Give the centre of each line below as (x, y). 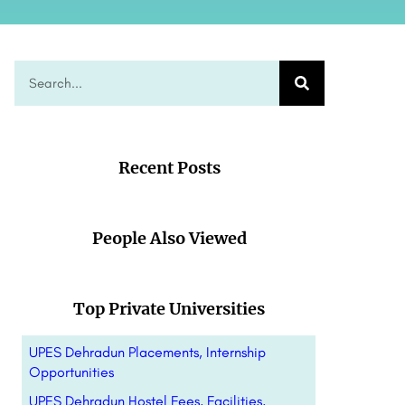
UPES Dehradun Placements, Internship (147, 352)
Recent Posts (169, 168)
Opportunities (71, 372)
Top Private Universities (170, 309)
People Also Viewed (169, 238)
